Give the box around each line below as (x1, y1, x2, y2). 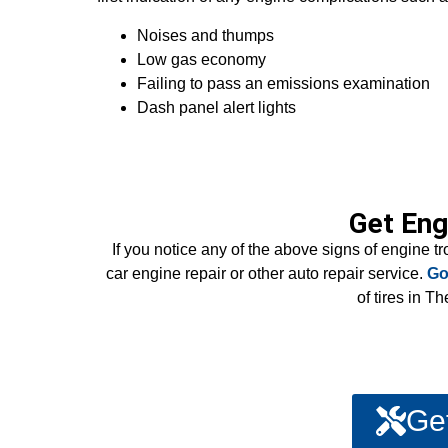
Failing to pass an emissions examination (137, 74, 431, 92)
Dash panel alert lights (137, 98, 297, 116)
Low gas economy (137, 50, 267, 68)
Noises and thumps (137, 26, 275, 44)
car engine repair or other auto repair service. (106, 264, 427, 282)
